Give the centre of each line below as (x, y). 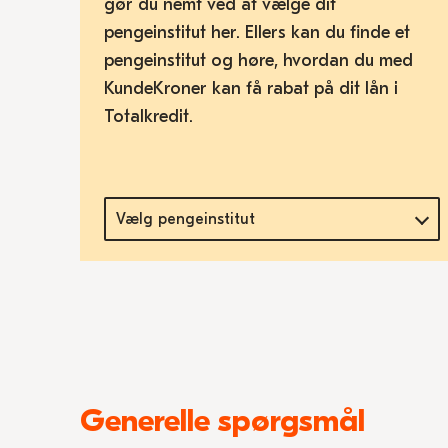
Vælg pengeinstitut (185, 219)
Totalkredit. (148, 116)
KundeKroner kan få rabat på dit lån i (251, 88)
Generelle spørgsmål (222, 420)
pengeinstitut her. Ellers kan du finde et (257, 32)
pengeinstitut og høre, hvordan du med (258, 60)
